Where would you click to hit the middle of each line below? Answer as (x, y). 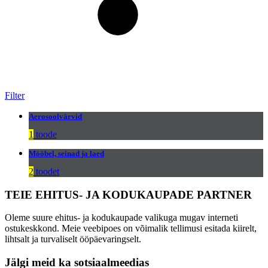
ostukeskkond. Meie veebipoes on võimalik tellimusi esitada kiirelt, (131, 229)
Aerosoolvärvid (55, 116)
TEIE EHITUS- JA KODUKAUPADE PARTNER (128, 194)
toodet (46, 171)
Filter (15, 95)
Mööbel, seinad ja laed (66, 153)
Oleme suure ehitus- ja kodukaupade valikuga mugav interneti (121, 218)
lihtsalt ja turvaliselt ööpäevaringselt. (73, 239)
